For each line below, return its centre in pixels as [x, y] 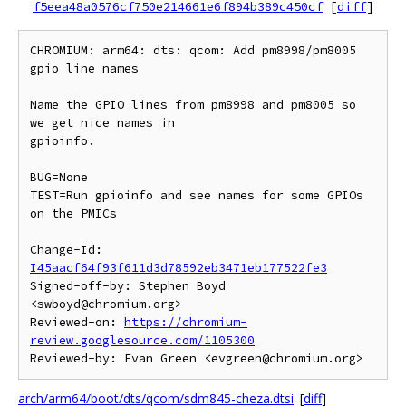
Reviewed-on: [77, 322]
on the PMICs [73, 213]
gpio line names [84, 68]
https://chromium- [186, 322]
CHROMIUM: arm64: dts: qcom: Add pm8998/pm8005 [193, 50]
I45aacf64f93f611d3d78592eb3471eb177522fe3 [179, 268]
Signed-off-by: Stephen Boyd [128, 286]
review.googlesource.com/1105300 [142, 340]
